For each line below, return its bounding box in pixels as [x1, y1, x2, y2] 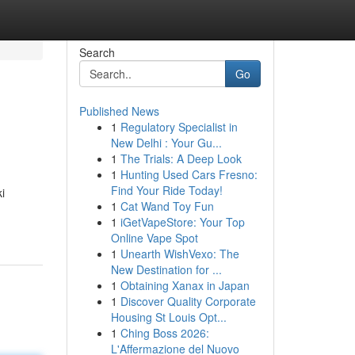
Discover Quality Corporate [120, 293, 256, 309]
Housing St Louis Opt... [110, 309, 227, 325]
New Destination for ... [110, 261, 222, 277]
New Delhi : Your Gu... [110, 135, 222, 151]
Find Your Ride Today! [110, 182, 223, 198]
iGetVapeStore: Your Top [120, 214, 245, 230]
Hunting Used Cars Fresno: [120, 166, 258, 182]
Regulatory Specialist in [120, 119, 238, 135]
